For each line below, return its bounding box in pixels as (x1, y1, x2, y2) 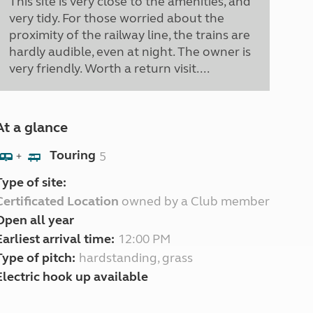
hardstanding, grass (78, 250, 193, 265)
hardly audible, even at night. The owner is (8, 44, 251, 59)
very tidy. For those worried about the (8, 10, 224, 26)
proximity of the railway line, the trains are (8, 27, 250, 43)
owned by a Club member (118, 194, 270, 209)
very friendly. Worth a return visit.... (8, 61, 210, 76)
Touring (49, 147, 96, 163)
